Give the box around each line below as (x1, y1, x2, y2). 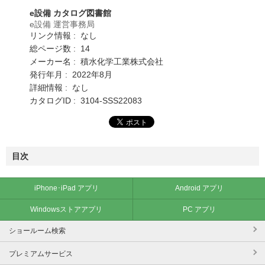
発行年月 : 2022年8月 (30, 69, 112, 79)
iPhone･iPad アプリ (34, 183, 99, 192)
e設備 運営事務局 (30, 19, 95, 29)
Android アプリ (174, 183, 224, 192)
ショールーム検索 (9, 226, 66, 235)
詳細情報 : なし (30, 82, 89, 92)
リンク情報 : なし (30, 30, 97, 40)
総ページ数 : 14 (30, 43, 90, 53)
